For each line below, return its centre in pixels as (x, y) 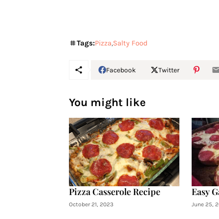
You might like (107, 102)
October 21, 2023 (91, 204)
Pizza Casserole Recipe (114, 192)
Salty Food (130, 43)
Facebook (121, 70)
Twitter (169, 70)
